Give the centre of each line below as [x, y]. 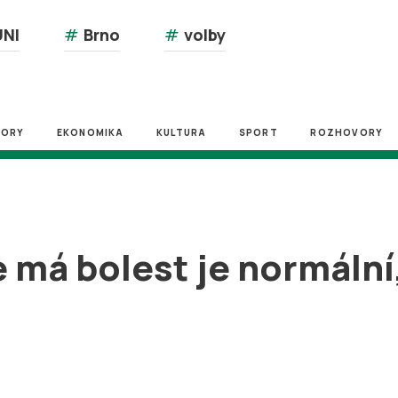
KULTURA [181, 132]
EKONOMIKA [90, 132]
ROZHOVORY [347, 132]
